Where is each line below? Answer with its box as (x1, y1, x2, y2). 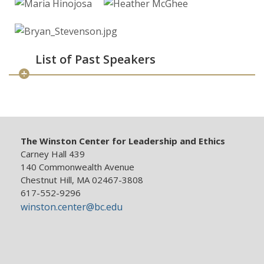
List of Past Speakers (35, 51, 156, 68)
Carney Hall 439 (21, 148, 85, 160)
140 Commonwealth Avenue (21, 161, 134, 173)
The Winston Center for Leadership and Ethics (21, 135, 225, 147)
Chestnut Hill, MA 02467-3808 (21, 174, 143, 186)
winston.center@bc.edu (21, 200, 123, 214)
